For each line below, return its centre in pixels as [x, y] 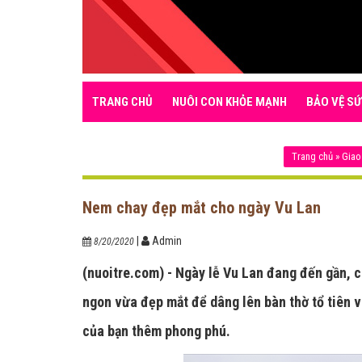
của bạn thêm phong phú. [156, 331]
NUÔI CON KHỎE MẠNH [229, 102]
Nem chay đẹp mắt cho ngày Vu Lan [202, 208]
